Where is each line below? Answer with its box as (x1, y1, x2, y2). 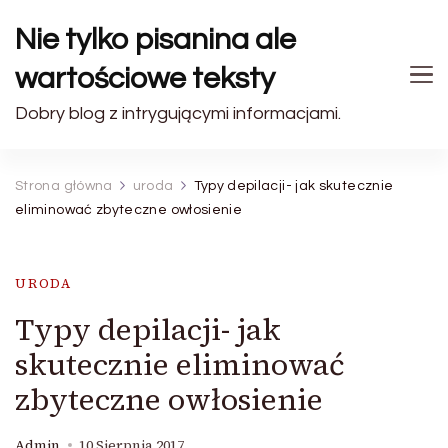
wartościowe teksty (15, 63, 275, 94)
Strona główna (15, 179, 113, 193)
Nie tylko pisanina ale (15, 24, 296, 55)
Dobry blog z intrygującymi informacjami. (15, 104, 341, 123)
